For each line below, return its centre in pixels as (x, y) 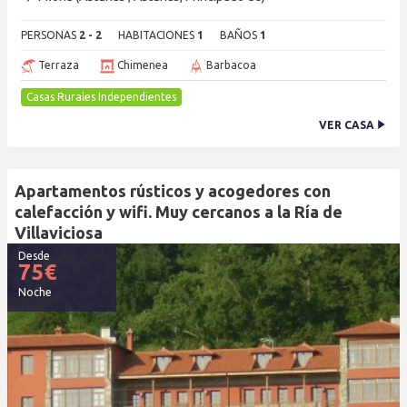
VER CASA (348, 125)
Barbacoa (230, 65)
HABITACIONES (158, 35)
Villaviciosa (59, 233)
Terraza (57, 65)
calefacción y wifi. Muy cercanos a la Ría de (179, 212)
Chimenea (141, 65)
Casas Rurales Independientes (101, 97)
